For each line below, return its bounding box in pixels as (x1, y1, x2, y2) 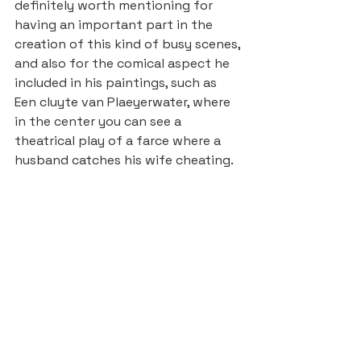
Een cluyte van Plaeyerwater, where (15, 93, 234, 111)
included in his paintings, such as (15, 74, 220, 92)
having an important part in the (15, 16, 216, 34)
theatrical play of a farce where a (15, 132, 224, 150)
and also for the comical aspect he (15, 55, 233, 73)
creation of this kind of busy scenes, (15, 35, 243, 53)
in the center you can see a (15, 113, 185, 131)
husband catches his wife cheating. (15, 151, 234, 169)
